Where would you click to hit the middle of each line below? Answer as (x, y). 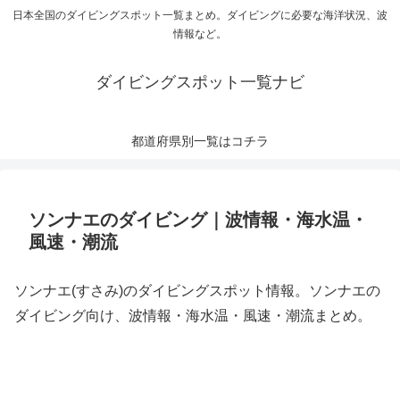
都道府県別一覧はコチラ (200, 142)
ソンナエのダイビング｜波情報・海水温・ (198, 220)
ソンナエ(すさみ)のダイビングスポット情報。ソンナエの (197, 291)
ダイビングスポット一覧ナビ (200, 83)
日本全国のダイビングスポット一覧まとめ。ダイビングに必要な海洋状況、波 (200, 16)
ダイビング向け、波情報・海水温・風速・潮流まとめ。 (193, 316)
